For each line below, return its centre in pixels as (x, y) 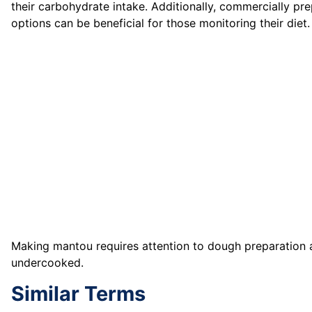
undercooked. (47, 263)
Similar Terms (78, 294)
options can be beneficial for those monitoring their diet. (161, 23)
